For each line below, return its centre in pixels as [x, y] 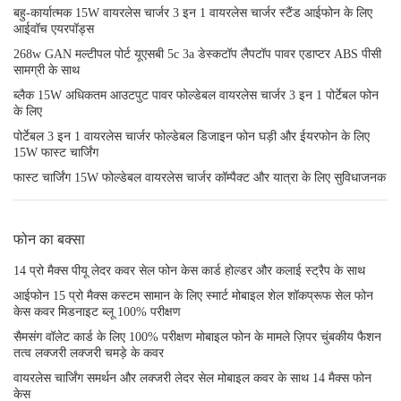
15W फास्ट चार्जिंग [56, 153]
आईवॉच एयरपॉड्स [54, 29]
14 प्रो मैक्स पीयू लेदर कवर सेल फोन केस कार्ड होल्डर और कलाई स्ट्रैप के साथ [189, 271]
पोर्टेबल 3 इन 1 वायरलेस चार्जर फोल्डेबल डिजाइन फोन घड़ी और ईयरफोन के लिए [192, 137]
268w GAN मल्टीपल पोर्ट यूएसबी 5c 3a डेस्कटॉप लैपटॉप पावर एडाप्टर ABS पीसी [197, 54]
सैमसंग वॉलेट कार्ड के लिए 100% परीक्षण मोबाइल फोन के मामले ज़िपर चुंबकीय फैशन [197, 337]
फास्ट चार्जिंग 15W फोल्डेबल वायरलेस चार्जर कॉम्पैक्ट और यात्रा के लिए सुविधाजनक [200, 178]
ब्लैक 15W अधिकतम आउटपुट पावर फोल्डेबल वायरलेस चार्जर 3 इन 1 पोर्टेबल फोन [196, 95]
